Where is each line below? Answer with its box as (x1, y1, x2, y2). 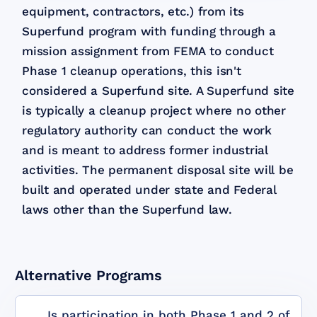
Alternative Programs (15, 266, 163, 284)
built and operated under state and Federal (22, 182, 277, 197)
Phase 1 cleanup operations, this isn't (22, 63, 241, 78)
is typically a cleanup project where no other (22, 103, 286, 117)
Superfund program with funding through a (22, 23, 277, 38)
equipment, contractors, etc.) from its (22, 4, 244, 18)
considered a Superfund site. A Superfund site (22, 83, 294, 98)
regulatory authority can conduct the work (22, 122, 272, 137)
